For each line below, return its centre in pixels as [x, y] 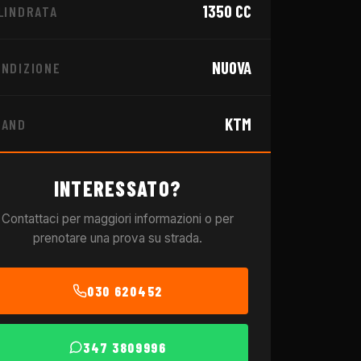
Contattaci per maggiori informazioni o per [118, 219]
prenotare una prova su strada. [118, 238]
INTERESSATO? [118, 188]
